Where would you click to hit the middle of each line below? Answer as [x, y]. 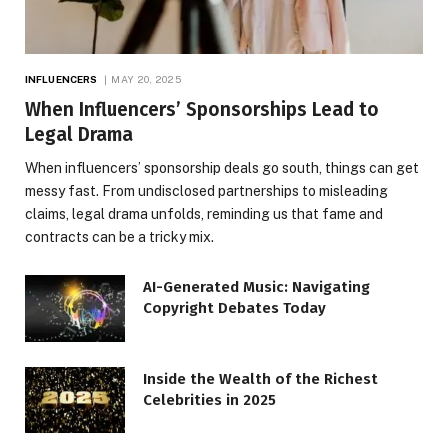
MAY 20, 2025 [146, 79]
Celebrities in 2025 [209, 399]
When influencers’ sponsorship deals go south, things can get [222, 168]
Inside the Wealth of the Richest [260, 378]
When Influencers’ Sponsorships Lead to [202, 110]
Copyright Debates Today [234, 308]
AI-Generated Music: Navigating [256, 287]
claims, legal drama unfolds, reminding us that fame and [204, 214]
